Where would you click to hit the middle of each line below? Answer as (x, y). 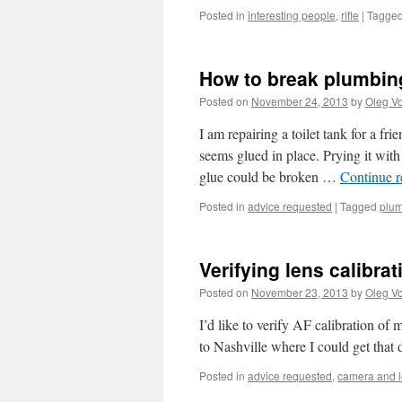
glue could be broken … (270, 176)
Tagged (358, 206)
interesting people (292, 15)
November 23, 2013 (300, 292)
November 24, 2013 (300, 101)
